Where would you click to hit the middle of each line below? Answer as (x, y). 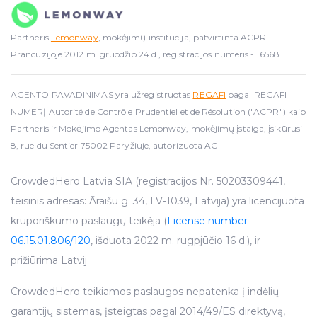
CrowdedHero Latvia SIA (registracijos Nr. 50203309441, (148, 181)
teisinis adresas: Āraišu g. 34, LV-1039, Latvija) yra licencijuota (157, 201)
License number (207, 221)
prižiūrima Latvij (49, 261)
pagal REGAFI (256, 95)
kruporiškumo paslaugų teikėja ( (89, 221)
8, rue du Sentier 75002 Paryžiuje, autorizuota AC (114, 146)
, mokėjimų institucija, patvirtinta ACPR (182, 38)
